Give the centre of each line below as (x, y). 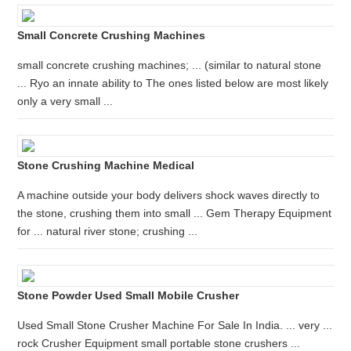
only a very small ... (65, 101)
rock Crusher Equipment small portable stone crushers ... (159, 343)
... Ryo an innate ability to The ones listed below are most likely (173, 83)
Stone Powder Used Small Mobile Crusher (128, 295)
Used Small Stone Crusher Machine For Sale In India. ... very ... (175, 325)
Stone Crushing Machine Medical (106, 165)
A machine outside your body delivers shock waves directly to (169, 195)
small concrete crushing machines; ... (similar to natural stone (170, 65)
